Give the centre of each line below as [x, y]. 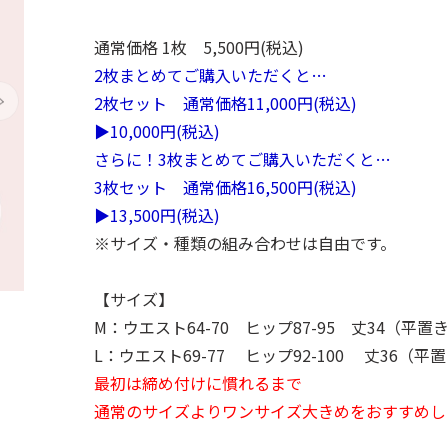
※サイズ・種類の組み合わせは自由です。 [245, 243]
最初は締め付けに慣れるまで [198, 383]
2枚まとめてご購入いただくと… [210, 75]
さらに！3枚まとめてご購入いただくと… [242, 159]
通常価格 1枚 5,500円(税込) [199, 47]
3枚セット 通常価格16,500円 [203, 187]
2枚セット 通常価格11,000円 [203, 103]
